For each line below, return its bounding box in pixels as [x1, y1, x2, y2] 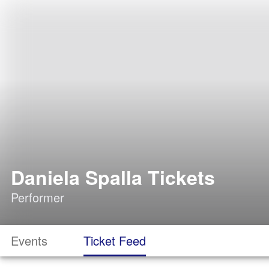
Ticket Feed [83, 232, 146, 249]
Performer [11, 189, 64, 206]
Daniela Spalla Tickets [11, 163, 215, 191]
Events [11, 232, 47, 249]
